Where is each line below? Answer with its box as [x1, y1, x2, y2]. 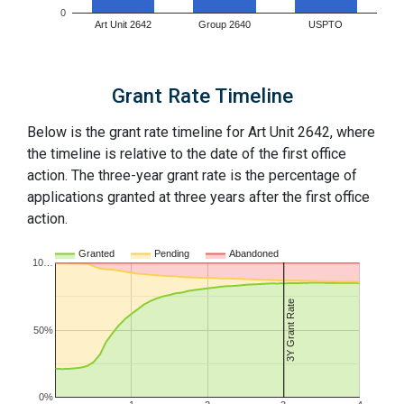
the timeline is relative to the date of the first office [27, 145, 346, 162]
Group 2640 [198, 19, 251, 31]
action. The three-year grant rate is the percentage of [27, 167, 357, 184]
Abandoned [229, 248, 279, 260]
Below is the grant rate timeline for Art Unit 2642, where [27, 124, 375, 141]
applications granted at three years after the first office [27, 188, 370, 206]
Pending [154, 248, 189, 260]
